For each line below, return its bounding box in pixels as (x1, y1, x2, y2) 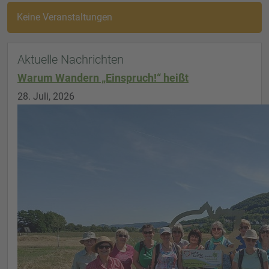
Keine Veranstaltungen (17, 11, 112, 23)
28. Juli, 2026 (17, 91, 74, 102)
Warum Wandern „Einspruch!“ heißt (17, 71, 189, 84)
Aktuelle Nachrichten (17, 52, 124, 67)
